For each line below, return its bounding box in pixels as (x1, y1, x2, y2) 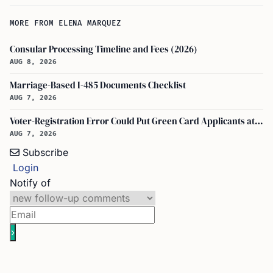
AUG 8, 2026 (10, 58, 57, 66)
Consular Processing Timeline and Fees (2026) (10, 43, 197, 55)
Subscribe (23, 146, 68, 158)
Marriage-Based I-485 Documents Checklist (10, 79, 186, 91)
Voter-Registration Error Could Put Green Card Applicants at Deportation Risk (255, 115, 263, 127)
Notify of (10, 177, 51, 189)
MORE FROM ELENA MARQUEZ (10, 19, 122, 28)
